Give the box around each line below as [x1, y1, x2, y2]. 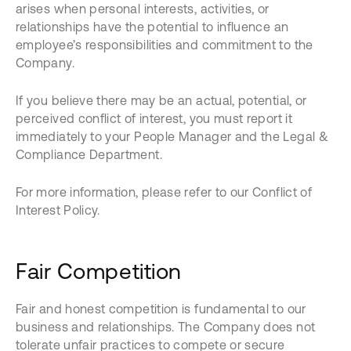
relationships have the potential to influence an [16, 20, 289, 34]
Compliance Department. [16, 147, 162, 161]
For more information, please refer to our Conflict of [16, 185, 313, 199]
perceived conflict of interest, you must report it [16, 111, 292, 125]
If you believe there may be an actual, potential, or [16, 93, 307, 107]
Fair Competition [16, 259, 182, 284]
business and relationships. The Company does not [16, 320, 316, 334]
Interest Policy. [16, 203, 100, 217]
